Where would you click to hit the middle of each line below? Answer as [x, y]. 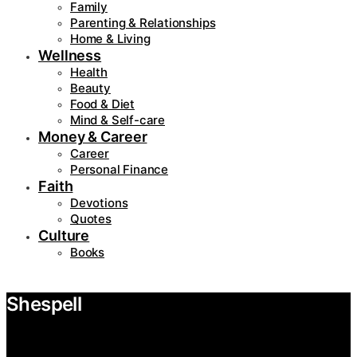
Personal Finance [119, 169]
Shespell [44, 304]
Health [89, 72]
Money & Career [93, 136]
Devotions [99, 202]
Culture [64, 235]
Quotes [91, 218]
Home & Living [110, 38]
